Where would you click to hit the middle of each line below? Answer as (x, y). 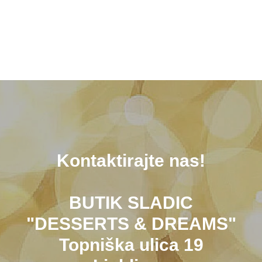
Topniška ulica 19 (131, 244)
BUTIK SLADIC (131, 202)
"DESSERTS (77, 223)
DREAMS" (191, 223)
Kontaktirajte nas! (131, 160)
